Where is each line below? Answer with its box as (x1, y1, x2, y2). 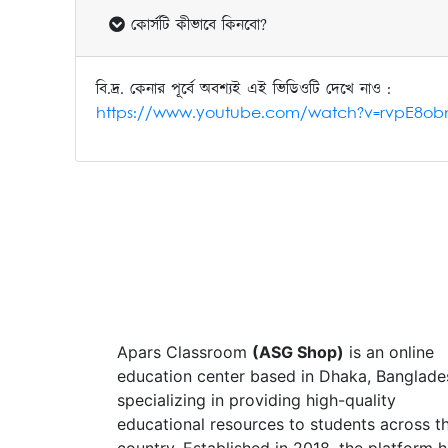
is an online (344, 342, 434, 363)
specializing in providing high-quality (117, 390, 396, 411)
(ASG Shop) (252, 342, 344, 363)
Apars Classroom (117, 342, 252, 363)
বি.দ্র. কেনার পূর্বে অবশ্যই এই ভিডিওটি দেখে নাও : (95, 78, 391, 100)
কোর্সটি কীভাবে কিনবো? (130, 14, 267, 36)
